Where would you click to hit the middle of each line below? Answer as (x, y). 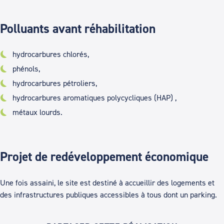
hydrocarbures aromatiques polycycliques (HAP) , (94, 98)
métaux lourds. (37, 112)
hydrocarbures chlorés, (51, 54)
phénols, (26, 69)
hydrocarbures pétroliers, (55, 83)
